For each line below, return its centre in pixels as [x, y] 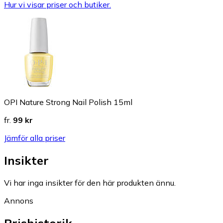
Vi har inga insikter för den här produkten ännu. [90, 182]
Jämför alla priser [35, 138]
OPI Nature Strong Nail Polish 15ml [68, 102]
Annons [19, 200]
